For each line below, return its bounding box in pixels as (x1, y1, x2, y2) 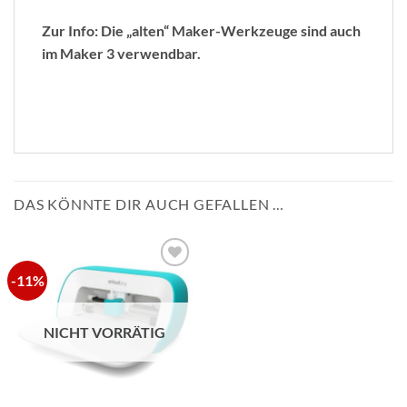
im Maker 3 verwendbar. (42, 45, 201, 63)
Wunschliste (126, 285, 186, 298)
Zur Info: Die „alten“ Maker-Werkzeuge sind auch (42, 22, 361, 40)
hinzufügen (128, 298, 184, 311)
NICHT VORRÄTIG (43, 323, 165, 342)
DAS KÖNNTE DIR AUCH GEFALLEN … (14, 194, 284, 213)
